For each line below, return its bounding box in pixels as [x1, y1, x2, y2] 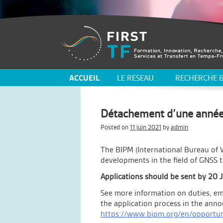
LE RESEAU [116, 73, 154, 83]
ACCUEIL [69, 73, 100, 83]
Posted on [101, 123, 130, 131]
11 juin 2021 [130, 123, 161, 131]
